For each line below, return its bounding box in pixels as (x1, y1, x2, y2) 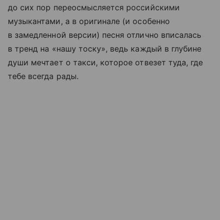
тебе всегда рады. (8, 71, 79, 81)
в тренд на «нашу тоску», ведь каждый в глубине (8, 43, 202, 54)
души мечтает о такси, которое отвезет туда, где (8, 57, 203, 67)
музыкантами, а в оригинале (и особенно (8, 16, 170, 26)
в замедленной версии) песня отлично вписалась (8, 29, 202, 40)
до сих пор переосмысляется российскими (8, 2, 180, 12)
